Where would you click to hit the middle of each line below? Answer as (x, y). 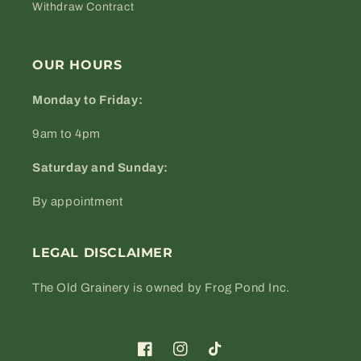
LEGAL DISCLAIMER (103, 253)
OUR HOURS (77, 65)
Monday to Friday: (88, 100)
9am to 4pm (66, 134)
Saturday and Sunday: (100, 168)
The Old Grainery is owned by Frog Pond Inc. (161, 288)
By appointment (78, 201)
